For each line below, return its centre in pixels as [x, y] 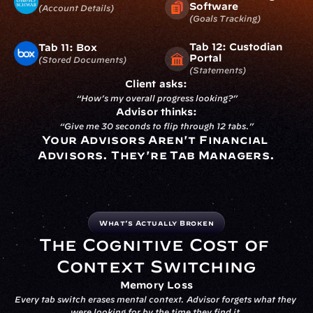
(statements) [218, 70]
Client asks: [156, 84]
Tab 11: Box [68, 47]
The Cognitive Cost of [154, 245]
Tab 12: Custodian [236, 47]
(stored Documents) [82, 59]
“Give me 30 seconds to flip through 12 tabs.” [156, 126]
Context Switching [156, 266]
